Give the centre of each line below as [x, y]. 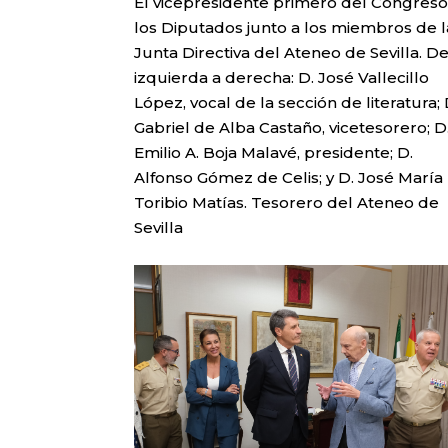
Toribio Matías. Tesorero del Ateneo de [287, 203]
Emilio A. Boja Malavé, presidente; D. [274, 153]
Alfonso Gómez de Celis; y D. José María [289, 178]
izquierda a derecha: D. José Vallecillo [282, 78]
